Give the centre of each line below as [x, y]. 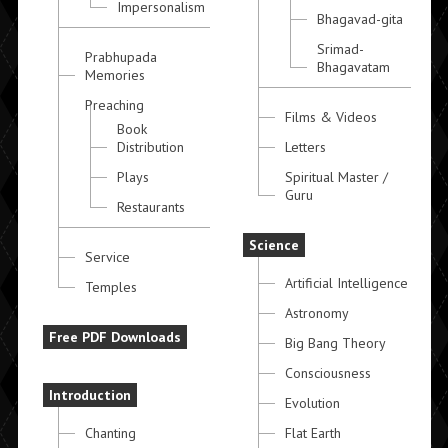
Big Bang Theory [336, 343]
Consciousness [328, 373]
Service [107, 257]
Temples [110, 287]
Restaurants [150, 207]
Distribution [150, 147]
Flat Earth [313, 433]
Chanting [110, 433]
